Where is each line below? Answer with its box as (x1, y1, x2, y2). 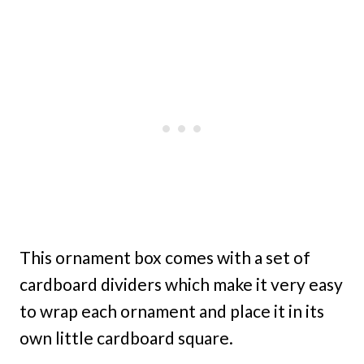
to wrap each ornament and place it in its (19, 301, 324, 322)
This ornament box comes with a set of (19, 247, 310, 268)
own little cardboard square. (19, 327, 233, 349)
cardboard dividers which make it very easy (19, 274, 343, 295)
